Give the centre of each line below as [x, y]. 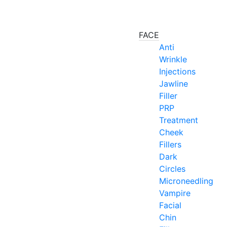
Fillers [170, 144]
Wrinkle [173, 59]
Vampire [175, 193]
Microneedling [186, 181]
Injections [177, 71]
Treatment [179, 120]
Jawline [174, 84]
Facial [170, 205]
